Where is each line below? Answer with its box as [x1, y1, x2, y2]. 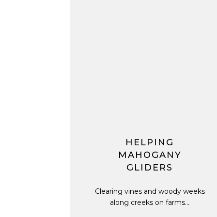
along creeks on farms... [110, 198, 189, 207]
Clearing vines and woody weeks [94, 187, 205, 196]
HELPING [125, 137, 174, 148]
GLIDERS [126, 162, 173, 173]
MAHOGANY [118, 150, 182, 160]
